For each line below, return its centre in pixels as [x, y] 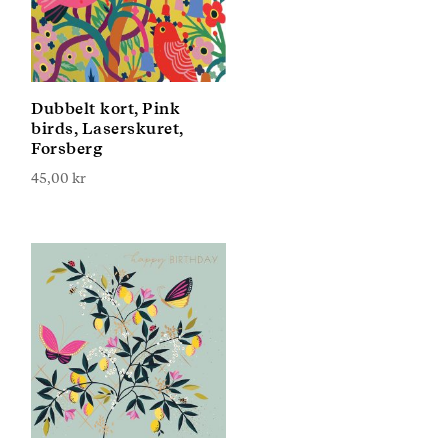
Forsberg [67, 148]
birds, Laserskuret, [107, 128]
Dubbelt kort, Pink [105, 108]
